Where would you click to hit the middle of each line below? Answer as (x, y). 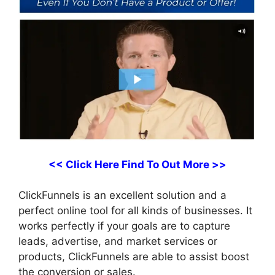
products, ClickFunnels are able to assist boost (134, 257)
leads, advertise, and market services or (118, 242)
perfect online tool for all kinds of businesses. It (135, 211)
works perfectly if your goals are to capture (124, 226)
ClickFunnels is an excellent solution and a (122, 196)
